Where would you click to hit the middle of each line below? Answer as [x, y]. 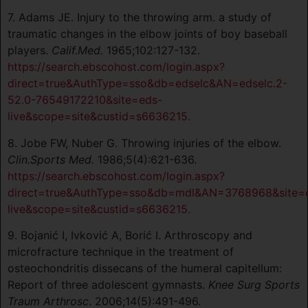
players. [30, 51]
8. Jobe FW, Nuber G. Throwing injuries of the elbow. [144, 143]
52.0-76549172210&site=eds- [85, 100]
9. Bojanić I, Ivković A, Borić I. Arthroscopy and [130, 235]
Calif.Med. [77, 51]
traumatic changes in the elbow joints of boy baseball [147, 34]
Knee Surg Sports [254, 285]
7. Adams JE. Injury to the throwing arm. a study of [140, 18]
